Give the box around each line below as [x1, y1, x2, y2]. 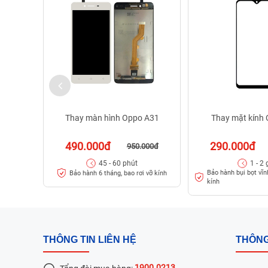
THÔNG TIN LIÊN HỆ [43, 234, 136, 245]
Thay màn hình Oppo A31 [65, 113, 159, 123]
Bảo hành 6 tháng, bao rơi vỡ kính [69, 169, 167, 177]
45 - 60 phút [99, 159, 138, 168]
